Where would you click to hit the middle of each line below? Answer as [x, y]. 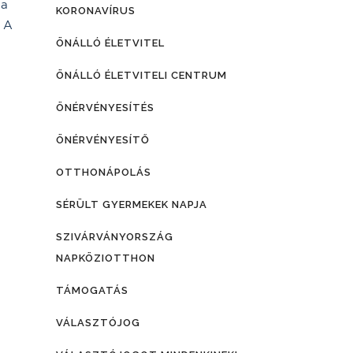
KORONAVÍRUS [96, 11]
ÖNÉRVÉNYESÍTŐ [103, 140]
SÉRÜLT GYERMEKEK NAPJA [132, 204]
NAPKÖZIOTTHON [106, 258]
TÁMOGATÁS [92, 290]
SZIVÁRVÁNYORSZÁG [115, 237]
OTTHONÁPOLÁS [104, 172]
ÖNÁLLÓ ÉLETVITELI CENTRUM [141, 75]
